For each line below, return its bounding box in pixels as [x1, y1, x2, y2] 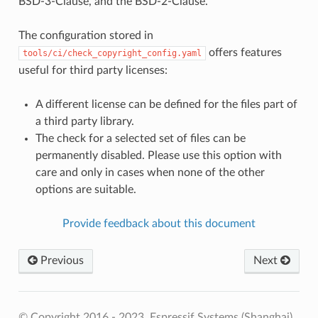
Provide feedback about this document [62, 217, 256, 229]
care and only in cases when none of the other [35, 166, 265, 178]
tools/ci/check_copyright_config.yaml [22, 48, 202, 58]
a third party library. [35, 115, 134, 127]
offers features [205, 46, 282, 58]
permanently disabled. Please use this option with [35, 149, 282, 161]
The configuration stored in [18, 29, 153, 41]
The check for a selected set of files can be [35, 132, 246, 144]
